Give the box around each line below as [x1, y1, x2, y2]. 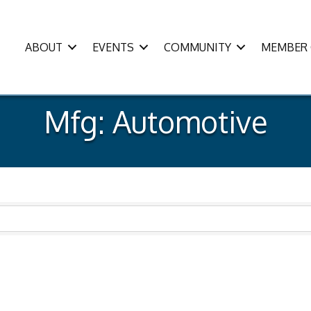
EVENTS [92, 40, 135, 54]
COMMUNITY [164, 40, 232, 54]
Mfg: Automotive [43, 103, 268, 140]
